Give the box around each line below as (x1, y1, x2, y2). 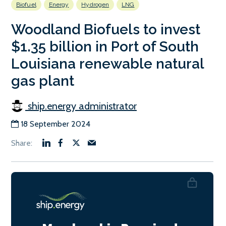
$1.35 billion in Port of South (11, 38, 199, 55)
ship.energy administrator (25, 100, 137, 112)
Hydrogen (81, 1, 109, 9)
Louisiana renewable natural (11, 55, 204, 73)
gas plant (11, 73, 74, 90)
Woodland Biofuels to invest (11, 21, 200, 38)
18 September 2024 (21, 119, 90, 129)
